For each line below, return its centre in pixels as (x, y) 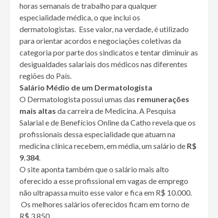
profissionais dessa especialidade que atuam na (97, 134)
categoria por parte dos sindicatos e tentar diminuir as (109, 53)
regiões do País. (45, 76)
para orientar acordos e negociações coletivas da (100, 41)
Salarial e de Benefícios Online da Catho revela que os (108, 123)
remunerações (163, 99)
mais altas (38, 111)
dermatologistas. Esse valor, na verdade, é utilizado (104, 29)
